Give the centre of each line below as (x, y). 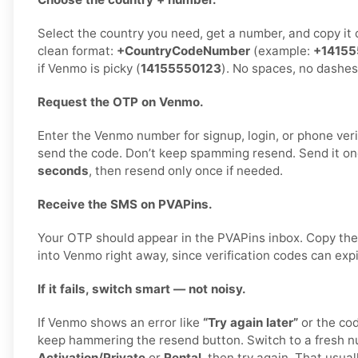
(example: (282, 51)
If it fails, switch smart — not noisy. (142, 289)
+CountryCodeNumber (183, 51)
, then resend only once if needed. (186, 171)
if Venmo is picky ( (89, 69)
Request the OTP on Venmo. (121, 102)
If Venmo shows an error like (120, 323)
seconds (63, 171)
